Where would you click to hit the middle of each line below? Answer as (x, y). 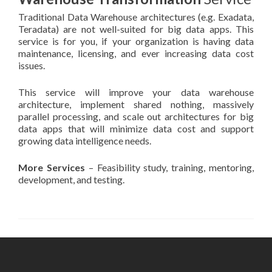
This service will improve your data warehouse (136, 92)
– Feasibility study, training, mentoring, (169, 167)
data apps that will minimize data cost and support (136, 128)
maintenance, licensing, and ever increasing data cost (136, 53)
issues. (32, 65)
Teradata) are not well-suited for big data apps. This (136, 29)
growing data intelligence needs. (85, 141)
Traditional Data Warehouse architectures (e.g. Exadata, (136, 17)
